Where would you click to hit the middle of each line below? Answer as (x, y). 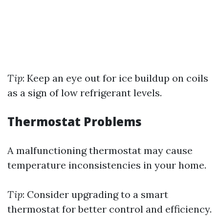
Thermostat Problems (75, 121)
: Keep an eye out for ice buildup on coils (115, 78)
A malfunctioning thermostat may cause (100, 150)
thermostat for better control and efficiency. (109, 209)
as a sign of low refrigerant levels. (85, 92)
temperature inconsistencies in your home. (107, 165)
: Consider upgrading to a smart (95, 194)
